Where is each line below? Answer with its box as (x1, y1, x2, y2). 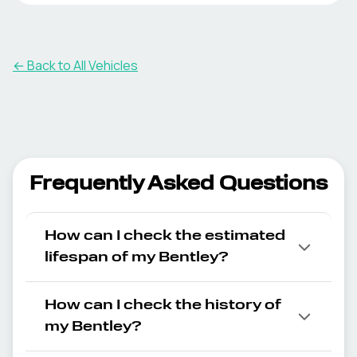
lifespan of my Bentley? (45, 250, 229, 265)
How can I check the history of (45, 298, 281, 312)
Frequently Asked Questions (29, 175, 328, 194)
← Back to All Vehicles (13, 57, 138, 74)
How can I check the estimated (45, 229, 285, 243)
